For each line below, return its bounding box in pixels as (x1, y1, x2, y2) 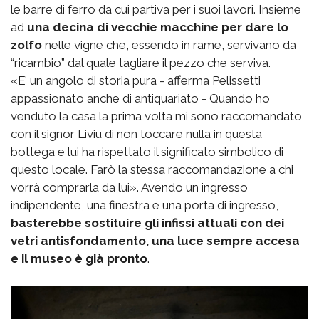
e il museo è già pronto (11, 251, 147, 266)
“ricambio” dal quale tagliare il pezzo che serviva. (11, 55, 271, 70)
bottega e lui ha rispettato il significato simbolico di (11, 144, 283, 159)
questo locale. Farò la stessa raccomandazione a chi (11, 162, 293, 177)
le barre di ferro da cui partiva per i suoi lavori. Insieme (11, 1, 301, 16)
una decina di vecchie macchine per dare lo (27, 19, 288, 34)
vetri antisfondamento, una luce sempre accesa (11, 233, 300, 248)
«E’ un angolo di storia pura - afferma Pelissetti (11, 73, 261, 88)
